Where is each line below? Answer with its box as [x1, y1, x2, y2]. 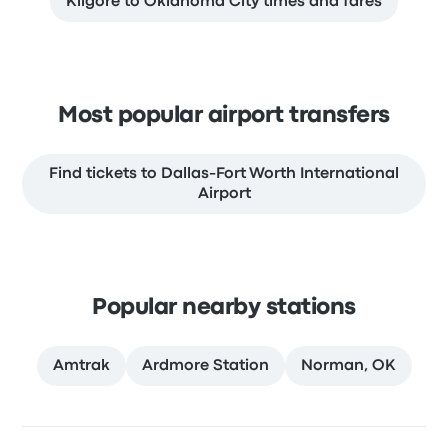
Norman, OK [300, 359, 396, 374]
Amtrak [52, 359, 110, 374]
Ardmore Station [141, 359, 269, 374]
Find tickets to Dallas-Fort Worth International [49, 167, 399, 182]
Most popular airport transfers [58, 106, 390, 127]
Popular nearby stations [92, 298, 356, 319]
